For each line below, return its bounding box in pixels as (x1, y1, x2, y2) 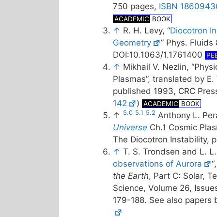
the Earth (113, 171, 149, 181)
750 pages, (113, 1, 159, 11)
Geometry (113, 38, 151, 47)
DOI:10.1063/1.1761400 (113, 50, 205, 60)
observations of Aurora (113, 159, 202, 169)
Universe (113, 123, 147, 132)
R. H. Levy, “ (123, 26, 170, 35)
